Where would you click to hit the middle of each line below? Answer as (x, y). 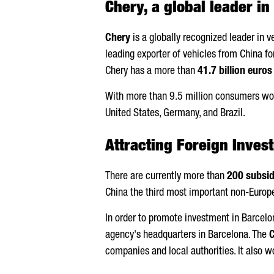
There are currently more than (166, 177)
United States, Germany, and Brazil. (175, 114)
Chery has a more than (151, 72)
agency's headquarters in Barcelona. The (187, 235)
